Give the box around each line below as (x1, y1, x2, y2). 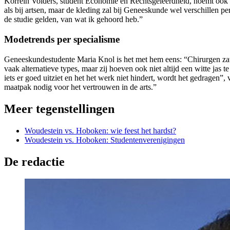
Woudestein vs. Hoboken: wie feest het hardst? (25, 126, 176, 135)
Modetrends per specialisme (4, 34, 120, 45)
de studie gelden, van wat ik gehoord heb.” (4, 15, 143, 24)
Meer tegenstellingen (4, 102, 114, 116)
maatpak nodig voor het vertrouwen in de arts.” (4, 82, 157, 91)
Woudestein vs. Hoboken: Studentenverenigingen (25, 135, 185, 144)
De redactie (4, 155, 65, 168)
